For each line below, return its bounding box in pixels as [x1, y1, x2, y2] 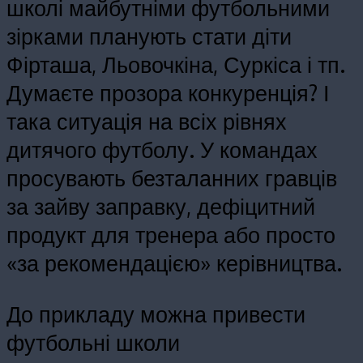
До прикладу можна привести [6, 299, 305, 327]
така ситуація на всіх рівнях [6, 107, 287, 135]
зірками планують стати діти [6, 22, 292, 50]
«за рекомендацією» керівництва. [6, 249, 342, 277]
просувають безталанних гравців [6, 164, 337, 192]
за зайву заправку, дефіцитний [6, 192, 315, 220]
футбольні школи [6, 327, 180, 356]
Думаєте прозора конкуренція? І [6, 79, 330, 107]
